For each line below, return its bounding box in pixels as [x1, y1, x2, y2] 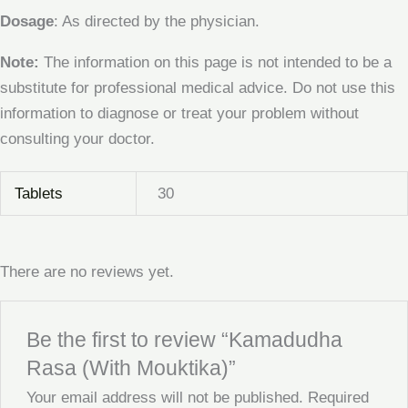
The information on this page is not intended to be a [39, 54, 392, 72]
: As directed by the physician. [54, 13, 260, 31]
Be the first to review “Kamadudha [26, 328, 343, 352]
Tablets [15, 184, 64, 202]
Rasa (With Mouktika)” [26, 356, 237, 381]
